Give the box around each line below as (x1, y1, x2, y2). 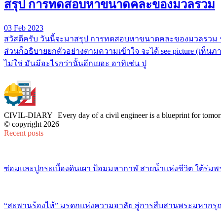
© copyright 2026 (4, 119, 59, 128)
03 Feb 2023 (4, 23, 43, 32)
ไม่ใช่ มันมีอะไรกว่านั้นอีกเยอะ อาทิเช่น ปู (4, 59, 147, 68)
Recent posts (4, 128, 43, 137)
